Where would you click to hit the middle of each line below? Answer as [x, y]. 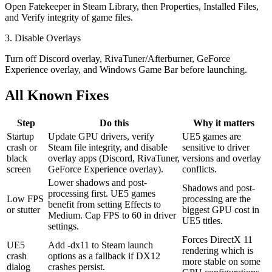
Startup [20, 136]
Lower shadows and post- [97, 182]
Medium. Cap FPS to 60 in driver [112, 215]
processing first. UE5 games [102, 193]
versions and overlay [222, 158]
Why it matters [224, 123]
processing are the [216, 199]
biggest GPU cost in [221, 209]
